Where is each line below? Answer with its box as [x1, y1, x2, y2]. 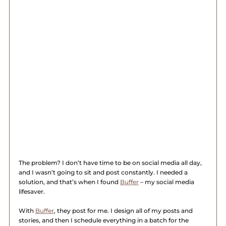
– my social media [138, 178, 196, 186]
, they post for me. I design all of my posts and [53, 206, 194, 214]
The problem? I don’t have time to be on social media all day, [18, 158, 203, 166]
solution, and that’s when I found [18, 178, 120, 186]
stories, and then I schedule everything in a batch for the [18, 216, 190, 224]
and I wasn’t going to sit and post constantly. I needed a [18, 168, 189, 176]
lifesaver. [18, 187, 45, 195]
